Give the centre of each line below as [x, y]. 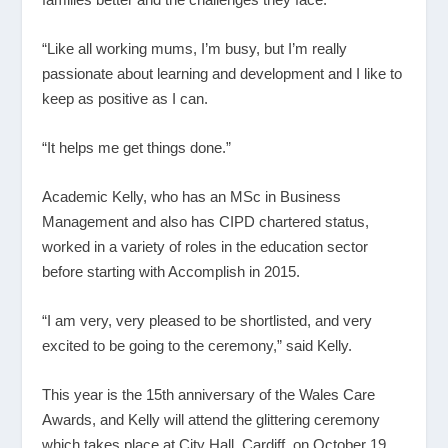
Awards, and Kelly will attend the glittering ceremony [211, 419]
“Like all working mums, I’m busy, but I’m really [195, 48]
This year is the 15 [102, 394]
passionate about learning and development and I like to [222, 73]
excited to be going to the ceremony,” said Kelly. [197, 345]
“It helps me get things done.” [137, 147]
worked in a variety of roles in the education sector [205, 246]
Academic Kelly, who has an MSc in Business [192, 196]
